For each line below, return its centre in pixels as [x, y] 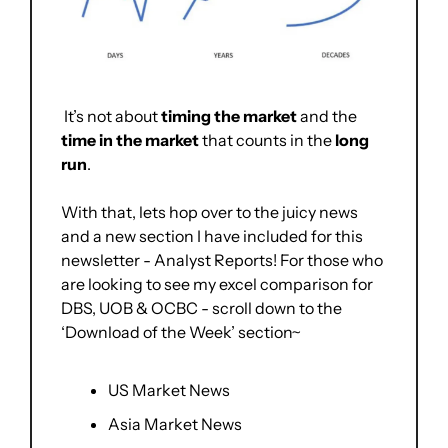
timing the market [229, 116]
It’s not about [112, 116]
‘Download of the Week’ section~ [181, 332]
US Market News [169, 390]
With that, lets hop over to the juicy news [209, 212]
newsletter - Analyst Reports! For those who [222, 260]
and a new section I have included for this [212, 236]
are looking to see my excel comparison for [217, 284]
